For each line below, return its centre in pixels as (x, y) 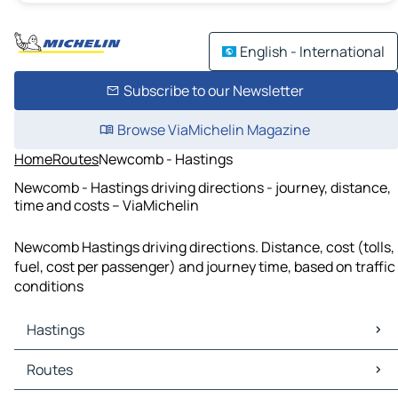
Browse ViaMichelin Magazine (213, 130)
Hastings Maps (65, 360)
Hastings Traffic (69, 380)
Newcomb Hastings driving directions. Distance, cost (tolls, (204, 247)
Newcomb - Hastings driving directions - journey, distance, (203, 187)
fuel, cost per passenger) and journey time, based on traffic (205, 267)
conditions (49, 287)
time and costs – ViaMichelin (107, 205)
